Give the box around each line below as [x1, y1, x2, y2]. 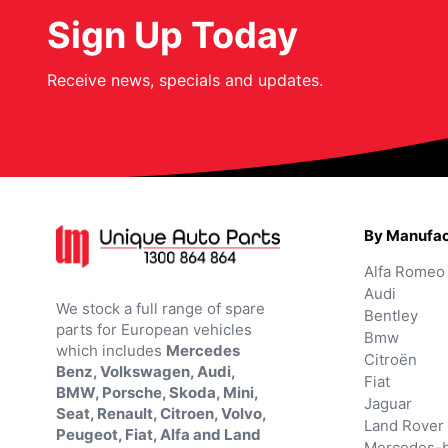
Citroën [364, 349, 417, 369]
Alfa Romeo [364, 261, 445, 281]
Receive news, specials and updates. [47, 69, 323, 90]
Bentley [364, 305, 418, 325]
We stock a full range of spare [56, 298, 265, 318]
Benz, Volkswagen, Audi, [56, 361, 235, 381]
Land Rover [364, 415, 444, 435]
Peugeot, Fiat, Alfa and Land [56, 424, 261, 444]
